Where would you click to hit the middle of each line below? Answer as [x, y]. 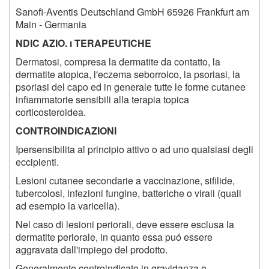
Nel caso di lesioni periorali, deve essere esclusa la [125, 225]
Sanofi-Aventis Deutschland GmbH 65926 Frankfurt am [132, 12]
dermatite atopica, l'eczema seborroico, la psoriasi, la [128, 74]
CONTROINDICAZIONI [66, 131]
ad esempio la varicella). [68, 206]
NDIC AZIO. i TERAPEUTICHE [83, 43]
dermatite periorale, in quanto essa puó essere [114, 237]
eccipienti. [37, 162]
